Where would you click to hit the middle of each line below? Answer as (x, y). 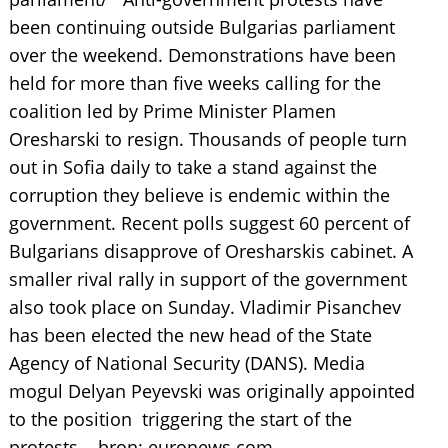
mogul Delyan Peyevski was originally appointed (211, 391)
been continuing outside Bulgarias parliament (201, 27)
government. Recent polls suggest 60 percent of (209, 223)
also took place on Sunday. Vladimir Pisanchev (204, 307)
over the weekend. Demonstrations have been (202, 55)
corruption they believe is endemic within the (199, 195)
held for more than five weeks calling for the (194, 83)
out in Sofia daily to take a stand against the (192, 167)
